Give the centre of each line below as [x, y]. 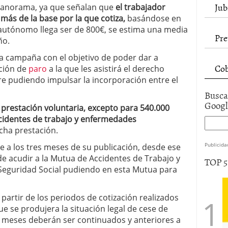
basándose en [153, 18]
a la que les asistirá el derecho [106, 69]
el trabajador [140, 7]
